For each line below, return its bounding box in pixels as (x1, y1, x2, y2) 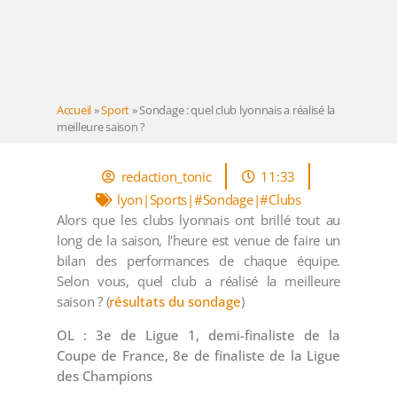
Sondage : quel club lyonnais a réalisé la (139, 101, 336, 118)
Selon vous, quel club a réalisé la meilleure (57, 272, 340, 291)
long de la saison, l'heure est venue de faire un (57, 231, 340, 250)
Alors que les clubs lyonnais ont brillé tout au (57, 211, 340, 230)
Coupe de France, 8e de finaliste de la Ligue (57, 346, 340, 365)
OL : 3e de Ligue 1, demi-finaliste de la (57, 326, 340, 345)
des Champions (57, 367, 152, 385)
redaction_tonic (121, 167, 212, 185)
